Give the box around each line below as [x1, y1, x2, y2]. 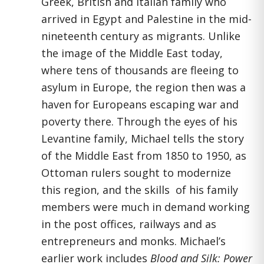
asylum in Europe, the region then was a [41, 80, 246, 94]
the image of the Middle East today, [41, 46, 223, 60]
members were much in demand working [41, 200, 250, 214]
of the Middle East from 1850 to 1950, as [41, 148, 246, 163]
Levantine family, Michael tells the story [41, 131, 244, 146]
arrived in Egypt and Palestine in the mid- [41, 12, 252, 26]
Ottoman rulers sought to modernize [41, 166, 231, 180]
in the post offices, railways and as [41, 217, 216, 231]
